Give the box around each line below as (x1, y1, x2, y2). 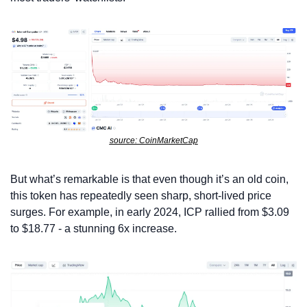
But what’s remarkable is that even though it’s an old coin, (10, 173, 288, 186)
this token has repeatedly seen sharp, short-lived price (10, 190, 271, 202)
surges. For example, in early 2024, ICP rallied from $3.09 (10, 206, 289, 219)
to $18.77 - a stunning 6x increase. (10, 223, 177, 235)
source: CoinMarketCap (109, 136, 198, 146)
